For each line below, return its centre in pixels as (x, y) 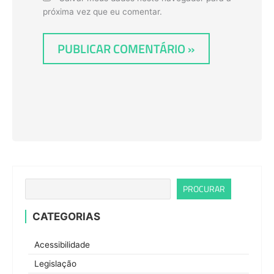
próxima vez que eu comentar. (102, 11)
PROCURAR (204, 188)
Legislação (55, 263)
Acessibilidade (62, 244)
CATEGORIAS (66, 216)
